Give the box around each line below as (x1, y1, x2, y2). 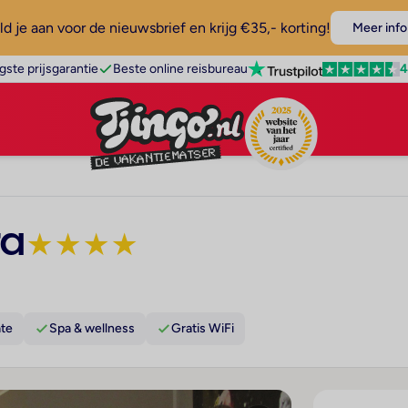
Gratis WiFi (171, 321, 234, 336)
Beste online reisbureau (112, 61, 248, 76)
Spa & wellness (49, 321, 135, 336)
